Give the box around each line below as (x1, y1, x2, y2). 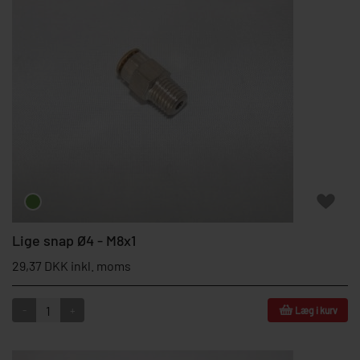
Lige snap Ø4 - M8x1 (12, 231, 136, 249)
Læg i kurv (294, 305, 337, 316)
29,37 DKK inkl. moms (12, 258, 131, 273)
